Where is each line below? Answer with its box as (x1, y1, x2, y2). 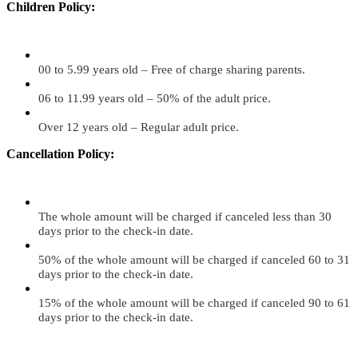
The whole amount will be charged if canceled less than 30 (38, 210, 332, 224)
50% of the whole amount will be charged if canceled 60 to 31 (38, 253, 350, 267)
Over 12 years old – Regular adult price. (38, 121, 239, 134)
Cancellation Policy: (6, 147, 114, 161)
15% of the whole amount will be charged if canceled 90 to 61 (38, 296, 350, 310)
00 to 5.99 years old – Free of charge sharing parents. (38, 63, 305, 77)
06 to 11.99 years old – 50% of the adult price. (38, 92, 271, 105)
